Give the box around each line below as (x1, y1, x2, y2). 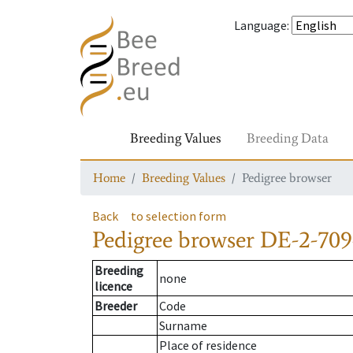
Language (234, 17, 287, 33)
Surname (159, 318, 207, 334)
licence (95, 278, 132, 295)
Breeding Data (247, 129, 329, 147)
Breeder (95, 298, 137, 314)
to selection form (131, 208, 226, 224)
